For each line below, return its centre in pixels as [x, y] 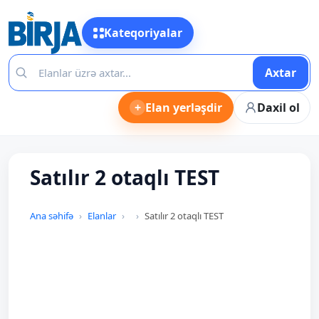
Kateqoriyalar [143, 33]
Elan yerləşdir [184, 108]
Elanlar [102, 216]
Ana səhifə [52, 216]
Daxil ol [278, 108]
